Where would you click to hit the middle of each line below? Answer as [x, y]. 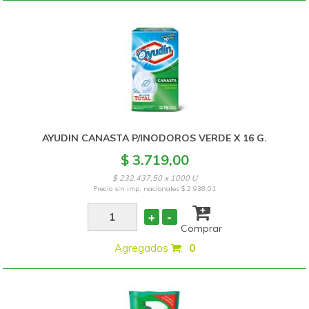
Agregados [142, 248]
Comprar [201, 228]
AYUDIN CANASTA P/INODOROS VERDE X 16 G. [155, 138]
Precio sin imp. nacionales [138, 189]
